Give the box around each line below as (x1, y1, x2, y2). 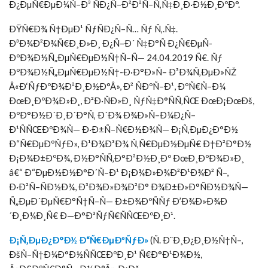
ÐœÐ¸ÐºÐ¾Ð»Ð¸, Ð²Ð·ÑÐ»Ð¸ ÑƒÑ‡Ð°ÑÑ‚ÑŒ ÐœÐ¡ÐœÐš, (9, 95, 254, 106)
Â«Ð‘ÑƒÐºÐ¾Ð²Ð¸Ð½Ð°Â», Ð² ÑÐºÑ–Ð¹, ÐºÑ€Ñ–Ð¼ (9, 80, 226, 92)
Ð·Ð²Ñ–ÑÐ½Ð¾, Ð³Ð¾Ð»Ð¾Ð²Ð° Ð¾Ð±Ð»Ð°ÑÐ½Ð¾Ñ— (9, 181, 248, 192)
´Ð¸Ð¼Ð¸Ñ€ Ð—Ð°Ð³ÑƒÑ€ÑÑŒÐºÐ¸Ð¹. (9, 209, 175, 221)
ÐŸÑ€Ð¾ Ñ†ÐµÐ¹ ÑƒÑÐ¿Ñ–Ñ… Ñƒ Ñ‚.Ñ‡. (9, 23, 178, 34)
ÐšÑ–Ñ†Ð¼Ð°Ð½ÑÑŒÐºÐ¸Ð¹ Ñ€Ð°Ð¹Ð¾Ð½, (9, 248, 202, 260)
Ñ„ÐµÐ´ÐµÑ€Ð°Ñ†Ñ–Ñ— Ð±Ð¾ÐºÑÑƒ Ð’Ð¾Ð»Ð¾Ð (9, 195, 227, 206)
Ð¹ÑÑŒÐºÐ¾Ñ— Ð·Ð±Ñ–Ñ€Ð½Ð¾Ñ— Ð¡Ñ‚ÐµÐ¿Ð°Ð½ (9, 123, 238, 135)
